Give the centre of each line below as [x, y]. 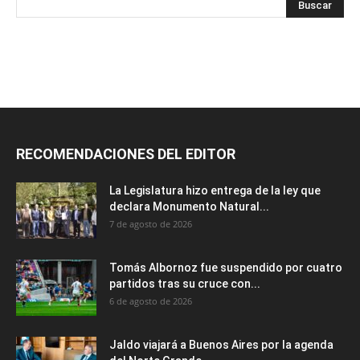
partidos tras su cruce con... [185, 284]
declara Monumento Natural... [189, 207]
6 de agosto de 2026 [151, 301]
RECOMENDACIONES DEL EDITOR [126, 154]
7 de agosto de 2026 [151, 224]
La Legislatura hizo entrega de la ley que [215, 191]
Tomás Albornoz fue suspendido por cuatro [226, 268]
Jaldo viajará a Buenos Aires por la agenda [221, 345]
